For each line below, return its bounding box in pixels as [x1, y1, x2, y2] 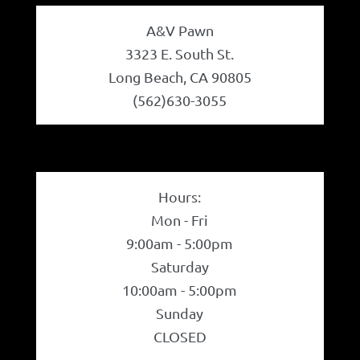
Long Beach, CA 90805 [108, 68, 252, 86]
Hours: [158, 188, 202, 206]
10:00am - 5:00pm [122, 281, 238, 299]
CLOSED [153, 328, 207, 346]
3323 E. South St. [125, 45, 235, 63]
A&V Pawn [145, 22, 214, 39]
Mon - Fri [151, 211, 209, 229]
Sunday [156, 305, 204, 322]
